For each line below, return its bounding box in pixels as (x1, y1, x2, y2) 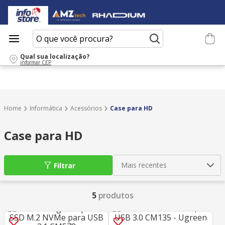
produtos (98, 190, 134, 201)
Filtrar (53, 160, 75, 170)
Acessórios (70, 103, 102, 113)
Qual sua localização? (20, 52, 89, 61)
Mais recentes (121, 160, 167, 170)
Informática (30, 103, 62, 113)
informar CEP (20, 58, 51, 66)
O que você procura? (32, 28, 109, 40)
